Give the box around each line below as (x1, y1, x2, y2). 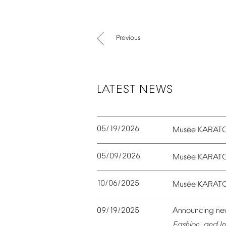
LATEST (97, 83, 136, 96)
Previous (116, 34, 140, 42)
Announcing (173, 206, 214, 216)
